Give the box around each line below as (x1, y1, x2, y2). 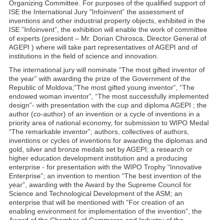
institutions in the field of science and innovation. (9, 52, 159, 60)
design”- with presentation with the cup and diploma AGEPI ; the (9, 101, 207, 109)
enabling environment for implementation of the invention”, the (9, 207, 202, 215)
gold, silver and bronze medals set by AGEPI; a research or (9, 145, 192, 153)
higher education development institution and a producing (9, 154, 187, 162)
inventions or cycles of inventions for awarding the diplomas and (9, 137, 207, 144)
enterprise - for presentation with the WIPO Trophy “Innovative (9, 163, 202, 171)
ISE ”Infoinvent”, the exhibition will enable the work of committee (9, 26, 207, 33)
